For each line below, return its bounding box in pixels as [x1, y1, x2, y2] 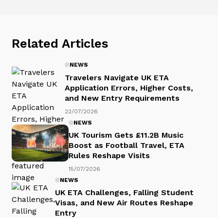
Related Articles [12, 36, 108, 51]
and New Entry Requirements [65, 93, 180, 103]
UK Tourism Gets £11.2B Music [69, 130, 183, 140]
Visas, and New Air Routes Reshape [55, 198, 193, 208]
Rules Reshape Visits [69, 151, 150, 161]
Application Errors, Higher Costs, [65, 83, 193, 92]
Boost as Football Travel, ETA [69, 141, 184, 150]
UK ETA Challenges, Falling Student [55, 188, 194, 198]
